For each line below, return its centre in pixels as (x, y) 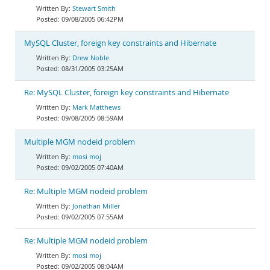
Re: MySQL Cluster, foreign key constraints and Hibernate (127, 93)
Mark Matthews (96, 107)
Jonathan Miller (96, 206)
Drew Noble (91, 58)
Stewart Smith (94, 8)
